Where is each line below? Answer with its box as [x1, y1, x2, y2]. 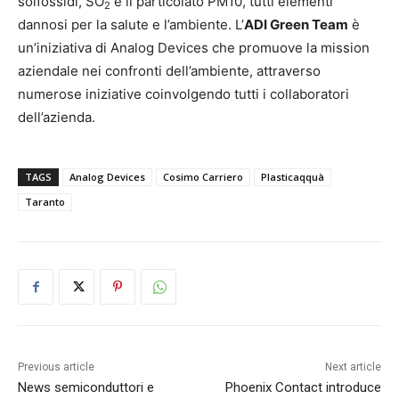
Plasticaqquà [261, 170, 324, 183]
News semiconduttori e [18, 379, 154, 395]
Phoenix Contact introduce [224, 379, 381, 395]
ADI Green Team [244, 16, 348, 33]
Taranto [25, 195, 65, 208]
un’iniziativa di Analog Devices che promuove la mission [18, 39, 370, 56]
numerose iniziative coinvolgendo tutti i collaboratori [18, 85, 349, 102]
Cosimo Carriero [163, 170, 243, 183]
